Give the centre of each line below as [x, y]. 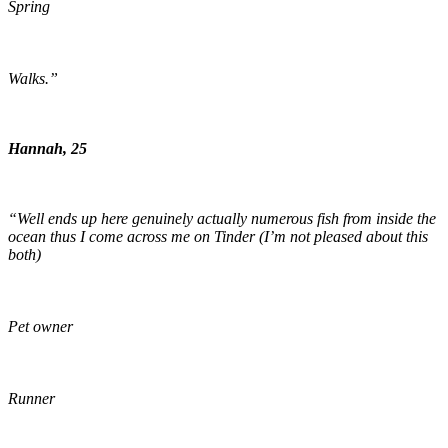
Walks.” [33, 79]
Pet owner [40, 327]
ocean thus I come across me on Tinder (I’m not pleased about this [218, 237]
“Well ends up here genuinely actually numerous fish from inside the [222, 219]
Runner [31, 399]
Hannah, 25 [47, 149]
